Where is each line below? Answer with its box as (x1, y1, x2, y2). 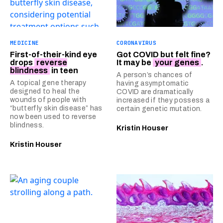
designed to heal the (10, 88, 80, 96)
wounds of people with (10, 96, 87, 104)
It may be (116, 58, 153, 67)
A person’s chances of (116, 71, 193, 79)
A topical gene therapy (10, 79, 87, 87)
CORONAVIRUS (116, 39, 157, 47)
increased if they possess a (116, 97, 210, 105)
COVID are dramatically (116, 88, 194, 96)
